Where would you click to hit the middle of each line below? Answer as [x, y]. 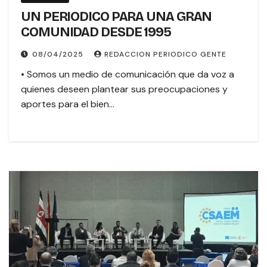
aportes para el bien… [68, 104]
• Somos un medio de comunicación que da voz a [128, 74]
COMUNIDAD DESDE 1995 [96, 32]
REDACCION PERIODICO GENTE [165, 55]
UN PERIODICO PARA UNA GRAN [117, 17]
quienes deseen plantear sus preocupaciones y [124, 89]
